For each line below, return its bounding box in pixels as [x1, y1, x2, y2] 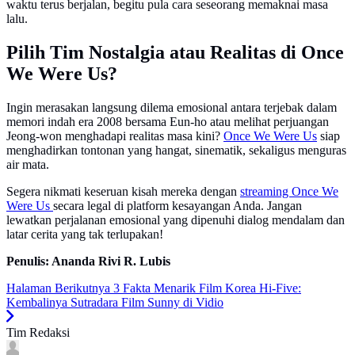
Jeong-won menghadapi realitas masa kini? [6, 128, 223, 143]
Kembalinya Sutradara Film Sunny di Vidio [6, 295, 223, 309]
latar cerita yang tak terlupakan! [6, 227, 163, 241]
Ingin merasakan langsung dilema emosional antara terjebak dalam [6, 100, 337, 114]
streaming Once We [240, 184, 338, 198]
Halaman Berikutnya [6, 281, 110, 295]
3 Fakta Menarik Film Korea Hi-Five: [113, 281, 301, 295]
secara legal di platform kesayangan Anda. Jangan [53, 198, 302, 212]
